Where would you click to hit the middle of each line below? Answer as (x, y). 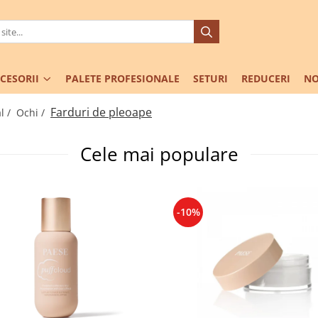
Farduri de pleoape (101, 113)
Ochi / (32, 113)
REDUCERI (266, 79)
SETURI (210, 79)
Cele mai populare (159, 155)
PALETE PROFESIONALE (122, 79)
